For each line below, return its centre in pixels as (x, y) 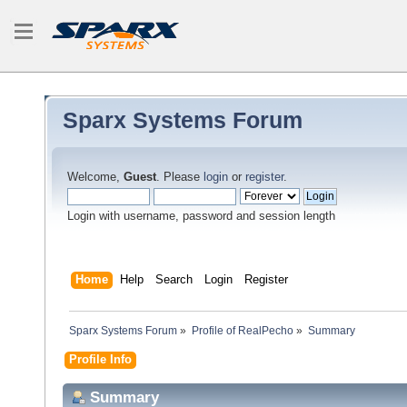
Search (174, 279)
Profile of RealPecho (242, 331)
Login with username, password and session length (201, 216)
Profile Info (100, 359)
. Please (180, 177)
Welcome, (95, 177)
